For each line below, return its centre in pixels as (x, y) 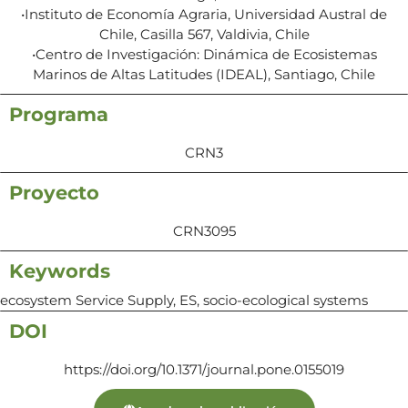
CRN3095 (204, 230)
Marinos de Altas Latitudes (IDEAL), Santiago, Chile (204, 74)
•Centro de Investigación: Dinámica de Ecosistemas (204, 54)
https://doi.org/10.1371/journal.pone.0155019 (204, 369)
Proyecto (54, 192)
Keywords (60, 270)
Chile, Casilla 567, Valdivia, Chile (204, 34)
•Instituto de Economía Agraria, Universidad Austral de (204, 14)
